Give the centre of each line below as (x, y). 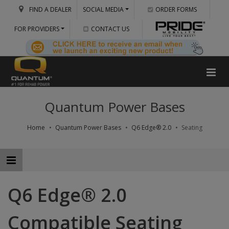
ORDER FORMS (176, 9)
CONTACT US (110, 29)
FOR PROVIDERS (37, 29)
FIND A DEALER (50, 9)
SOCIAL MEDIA (103, 9)
